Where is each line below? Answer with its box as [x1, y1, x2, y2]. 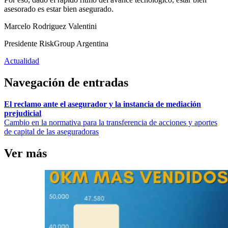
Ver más [4, 146, 47, 160]
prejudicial [4, 108, 41, 118]
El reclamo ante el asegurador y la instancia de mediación [4, 99, 201, 108]
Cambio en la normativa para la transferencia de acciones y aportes [4, 118, 217, 127]
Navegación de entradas [4, 75, 128, 89]
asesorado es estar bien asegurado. [4, 4, 113, 13]
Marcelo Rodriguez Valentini [4, 21, 97, 31]
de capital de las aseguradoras [4, 127, 99, 136]
